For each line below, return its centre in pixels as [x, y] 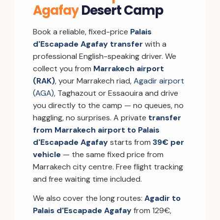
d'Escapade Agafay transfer [88, 44]
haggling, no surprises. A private [91, 118]
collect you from [63, 69]
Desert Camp [121, 11]
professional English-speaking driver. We [105, 56]
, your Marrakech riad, [94, 81]
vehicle [47, 155]
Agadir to [163, 198]
